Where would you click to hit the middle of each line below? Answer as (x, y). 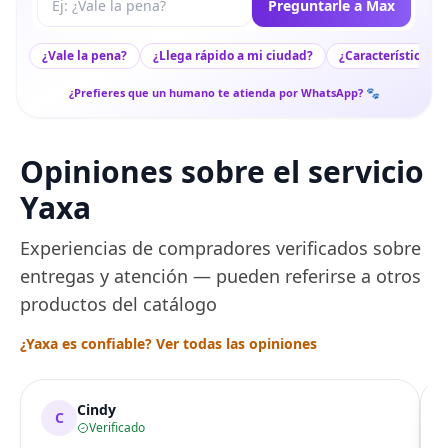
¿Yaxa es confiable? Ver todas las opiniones (168, 343)
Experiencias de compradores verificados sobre (220, 248)
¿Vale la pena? (84, 55)
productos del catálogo (118, 304)
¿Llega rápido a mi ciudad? (233, 55)
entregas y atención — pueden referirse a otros (220, 276)
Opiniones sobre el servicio (222, 171)
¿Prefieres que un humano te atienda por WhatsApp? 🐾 (224, 92)
